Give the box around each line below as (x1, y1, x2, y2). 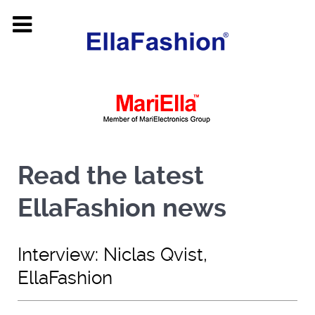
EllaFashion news (18, 193, 226, 223)
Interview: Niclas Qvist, (18, 244, 207, 265)
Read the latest (18, 161, 204, 191)
